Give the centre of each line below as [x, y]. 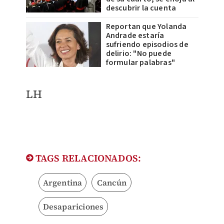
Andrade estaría [135, 35]
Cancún [111, 182]
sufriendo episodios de [147, 44]
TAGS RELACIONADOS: [87, 158]
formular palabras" [140, 62]
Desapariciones [73, 206]
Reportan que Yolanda [146, 26]
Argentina [62, 182]
